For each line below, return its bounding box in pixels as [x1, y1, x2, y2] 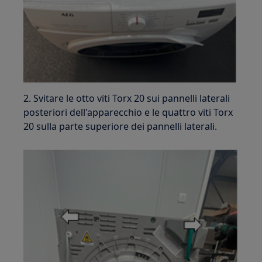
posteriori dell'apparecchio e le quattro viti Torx [23, 106, 233, 119]
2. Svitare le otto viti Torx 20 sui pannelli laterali [23, 92, 230, 105]
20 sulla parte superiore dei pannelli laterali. [23, 120, 218, 133]
